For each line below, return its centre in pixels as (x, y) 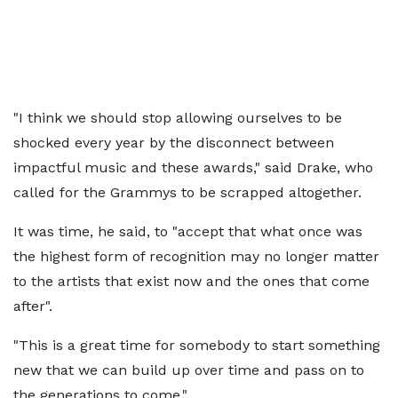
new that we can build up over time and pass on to (189, 370)
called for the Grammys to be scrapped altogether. (187, 192)
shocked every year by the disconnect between (174, 143)
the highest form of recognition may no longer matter (196, 256)
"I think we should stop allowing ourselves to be (178, 118)
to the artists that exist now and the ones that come (191, 281)
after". (33, 306)
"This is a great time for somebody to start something (197, 345)
